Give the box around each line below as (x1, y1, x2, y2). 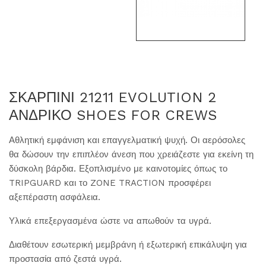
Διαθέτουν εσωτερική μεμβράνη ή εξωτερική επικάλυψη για (9, 239, 247, 251)
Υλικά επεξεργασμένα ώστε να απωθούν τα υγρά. (9, 216, 211, 227)
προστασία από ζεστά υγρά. (9, 254, 122, 265)
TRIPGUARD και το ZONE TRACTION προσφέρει (9, 178, 211, 189)
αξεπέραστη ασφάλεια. (9, 192, 100, 203)
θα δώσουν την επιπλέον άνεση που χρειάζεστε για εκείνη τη (9, 149, 254, 160)
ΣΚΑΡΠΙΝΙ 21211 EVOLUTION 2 (9, 89, 217, 106)
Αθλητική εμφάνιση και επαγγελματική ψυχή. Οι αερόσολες (9, 135, 245, 146)
